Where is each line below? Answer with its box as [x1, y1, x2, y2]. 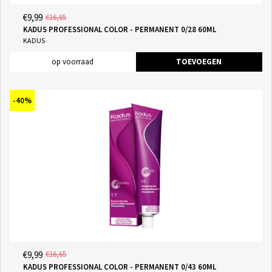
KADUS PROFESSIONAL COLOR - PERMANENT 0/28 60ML [22, 24, 216, 35]
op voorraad [52, 56, 93, 67]
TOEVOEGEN [176, 56, 222, 67]
